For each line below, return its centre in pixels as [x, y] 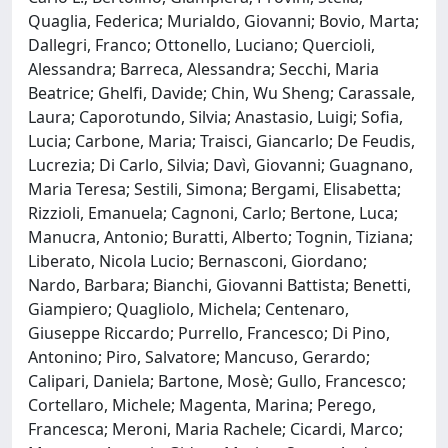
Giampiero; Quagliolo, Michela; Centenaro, [188, 308]
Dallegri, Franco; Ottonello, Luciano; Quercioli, [201, 44]
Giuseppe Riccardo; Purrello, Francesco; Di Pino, [209, 332]
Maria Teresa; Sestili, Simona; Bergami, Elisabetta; [214, 188]
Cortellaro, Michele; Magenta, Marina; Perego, [202, 404]
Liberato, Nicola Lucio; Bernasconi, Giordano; [197, 260]
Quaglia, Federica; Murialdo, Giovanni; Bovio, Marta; [223, 20]
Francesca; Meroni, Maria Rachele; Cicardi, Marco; [215, 428]
